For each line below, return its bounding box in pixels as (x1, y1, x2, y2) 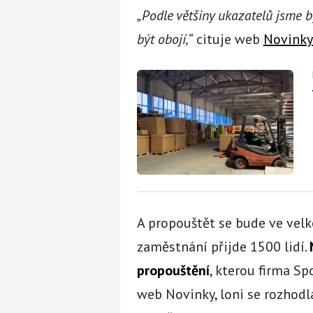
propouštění (136, 261, 210, 279)
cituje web (192, 29, 263, 48)
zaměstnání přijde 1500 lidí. (136, 237, 310, 256)
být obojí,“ (136, 29, 193, 48)
